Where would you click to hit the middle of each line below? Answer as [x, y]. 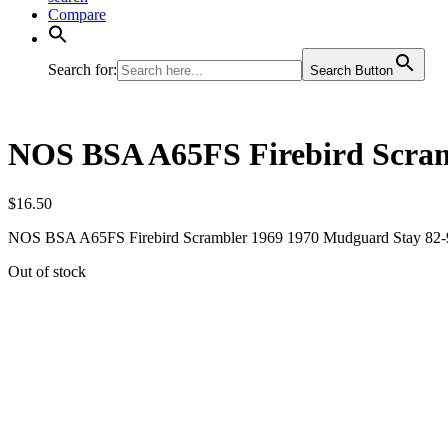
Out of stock [47, 271]
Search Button [351, 70]
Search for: [82, 69]
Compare [77, 14]
